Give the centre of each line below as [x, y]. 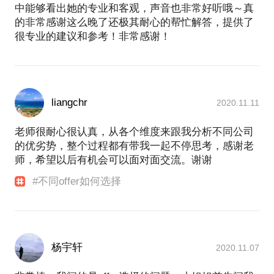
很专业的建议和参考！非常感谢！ [93, 37]
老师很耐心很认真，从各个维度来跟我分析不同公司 [134, 132]
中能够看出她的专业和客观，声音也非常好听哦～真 [134, 9]
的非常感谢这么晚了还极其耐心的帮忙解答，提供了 [134, 23]
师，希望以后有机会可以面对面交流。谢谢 [113, 160]
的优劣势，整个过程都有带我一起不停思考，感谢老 [134, 146]
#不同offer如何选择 [77, 182]
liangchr [69, 103]
